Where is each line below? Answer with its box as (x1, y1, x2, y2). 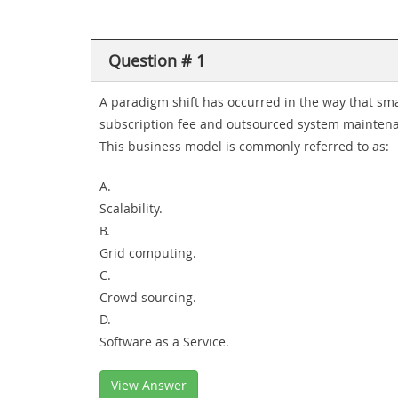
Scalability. (99, 200, 163, 217)
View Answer (111, 377, 187, 394)
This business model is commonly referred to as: (99, 138, 389, 155)
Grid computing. (99, 244, 196, 261)
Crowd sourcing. (99, 289, 196, 306)
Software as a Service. (99, 333, 229, 350)
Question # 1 (108, 50, 205, 71)
